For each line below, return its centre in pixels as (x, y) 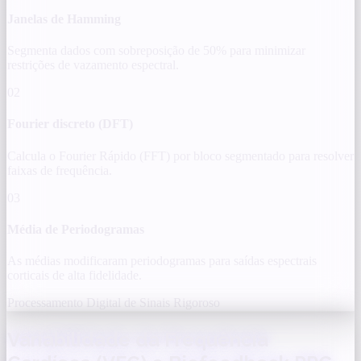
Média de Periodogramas (76, 229)
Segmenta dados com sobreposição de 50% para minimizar (156, 51)
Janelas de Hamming (64, 19)
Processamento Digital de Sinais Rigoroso (114, 303)
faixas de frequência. (60, 170)
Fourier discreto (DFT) (70, 124)
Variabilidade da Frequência (138, 340)
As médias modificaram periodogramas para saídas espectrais (162, 261)
